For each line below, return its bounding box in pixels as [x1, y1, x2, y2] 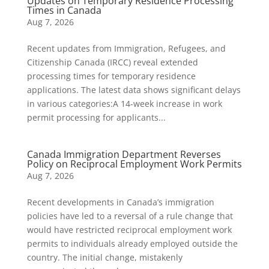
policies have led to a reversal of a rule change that [26, 210, 233, 222]
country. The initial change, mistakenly [26, 252, 183, 263]
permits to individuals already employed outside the [26, 238, 238, 249]
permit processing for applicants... [26, 112, 166, 123]
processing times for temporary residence [26, 70, 196, 82]
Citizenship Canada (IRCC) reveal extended [26, 56, 198, 68]
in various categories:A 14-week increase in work [26, 98, 222, 109]
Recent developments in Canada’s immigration [26, 196, 214, 208]
